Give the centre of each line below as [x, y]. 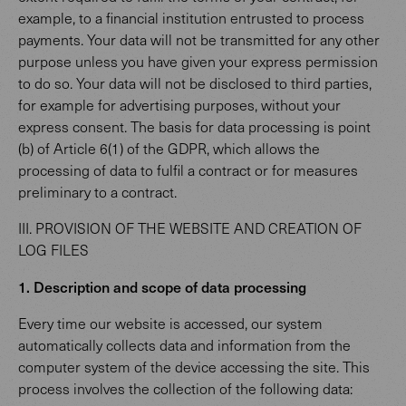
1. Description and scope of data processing [162, 286]
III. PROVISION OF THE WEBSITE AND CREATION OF [190, 228]
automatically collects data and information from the [184, 345]
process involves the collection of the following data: [185, 388]
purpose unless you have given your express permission [198, 61]
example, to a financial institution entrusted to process [191, 18]
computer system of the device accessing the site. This [194, 367]
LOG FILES [53, 250]
